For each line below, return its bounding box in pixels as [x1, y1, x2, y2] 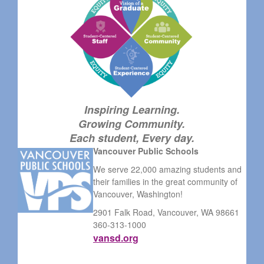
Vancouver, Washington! [93, 187, 183, 200]
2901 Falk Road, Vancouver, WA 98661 [93, 206, 239, 218]
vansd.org [93, 230, 138, 245]
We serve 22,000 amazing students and [93, 163, 242, 175]
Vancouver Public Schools [93, 144, 201, 157]
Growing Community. [78, 115, 186, 131]
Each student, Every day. [69, 130, 194, 146]
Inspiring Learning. [84, 101, 180, 117]
